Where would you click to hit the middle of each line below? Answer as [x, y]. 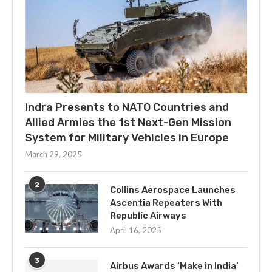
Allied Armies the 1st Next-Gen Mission [128, 123]
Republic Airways [148, 216]
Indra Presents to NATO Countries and [127, 107]
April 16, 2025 [136, 230]
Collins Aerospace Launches [173, 190]
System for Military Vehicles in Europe [127, 138]
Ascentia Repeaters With [166, 203]
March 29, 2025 [53, 154]
